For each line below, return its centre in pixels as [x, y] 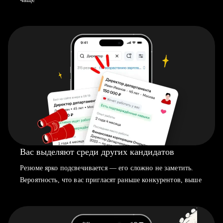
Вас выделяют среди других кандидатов [97, 152]
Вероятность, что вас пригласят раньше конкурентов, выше [111, 180]
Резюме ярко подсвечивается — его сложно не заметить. [107, 168]
